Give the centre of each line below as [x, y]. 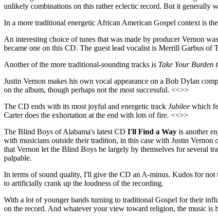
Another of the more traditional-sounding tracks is [81, 64]
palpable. [18, 158]
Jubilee [179, 106]
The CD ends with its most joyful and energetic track [86, 106]
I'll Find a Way [152, 131]
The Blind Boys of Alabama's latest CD [66, 131]
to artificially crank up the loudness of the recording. [84, 183]
